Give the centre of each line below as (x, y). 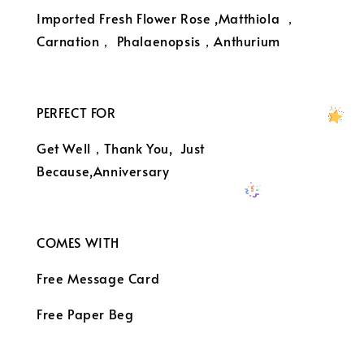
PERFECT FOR (76, 113)
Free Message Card (98, 278)
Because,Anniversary (103, 171)
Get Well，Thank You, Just (121, 148)
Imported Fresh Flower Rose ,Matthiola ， (167, 18)
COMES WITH (78, 243)
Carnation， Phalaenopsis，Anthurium (158, 41)
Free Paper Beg (85, 314)
